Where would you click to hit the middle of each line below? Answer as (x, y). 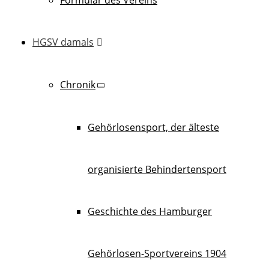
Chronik (78, 84)
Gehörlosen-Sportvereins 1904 (157, 253)
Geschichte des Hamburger (150, 211)
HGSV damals (63, 42)
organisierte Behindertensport (157, 169)
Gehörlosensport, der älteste (153, 127)
